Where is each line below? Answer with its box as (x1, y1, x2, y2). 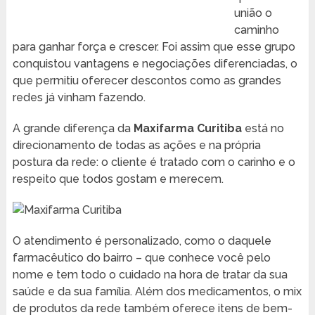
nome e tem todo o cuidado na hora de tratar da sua (12, 268, 288, 282)
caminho (233, 23, 279, 37)
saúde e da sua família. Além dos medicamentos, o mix (12, 285, 302, 299)
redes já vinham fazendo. (12, 91, 146, 105)
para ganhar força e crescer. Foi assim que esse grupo (12, 40, 295, 54)
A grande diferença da (12, 122, 134, 136)
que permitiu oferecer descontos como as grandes (12, 74, 281, 88)
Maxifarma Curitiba (133, 122, 242, 136)
